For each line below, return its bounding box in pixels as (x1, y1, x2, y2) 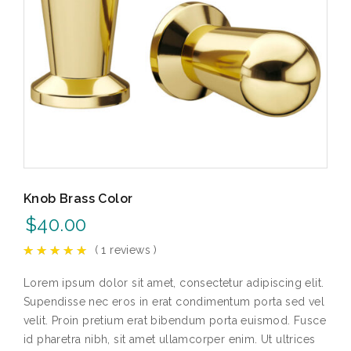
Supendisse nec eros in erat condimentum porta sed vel (24, 295, 325, 308)
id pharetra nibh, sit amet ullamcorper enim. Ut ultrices (24, 333, 316, 346)
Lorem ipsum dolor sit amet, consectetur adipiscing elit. (24, 277, 324, 289)
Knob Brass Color (24, 191, 133, 206)
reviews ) (106, 244, 157, 256)
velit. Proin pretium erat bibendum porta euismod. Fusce (24, 314, 326, 327)
